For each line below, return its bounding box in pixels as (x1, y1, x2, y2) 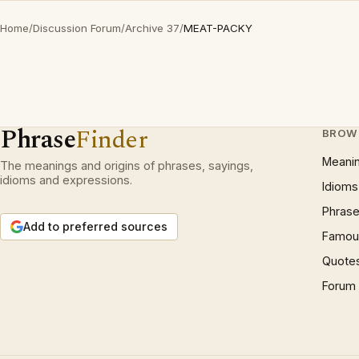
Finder (75, 121, 148, 159)
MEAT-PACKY (184, 22, 252, 34)
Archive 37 (125, 22, 179, 34)
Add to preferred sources (23, 220, 167, 233)
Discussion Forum (33, 22, 121, 34)
